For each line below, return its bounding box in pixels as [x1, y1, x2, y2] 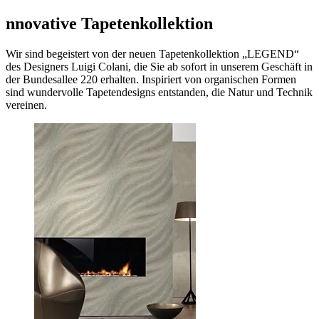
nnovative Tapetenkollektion [6, 14, 213, 33]
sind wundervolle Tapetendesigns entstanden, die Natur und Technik [6, 85, 313, 98]
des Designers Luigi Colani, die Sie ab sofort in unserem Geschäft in [6, 60, 313, 73]
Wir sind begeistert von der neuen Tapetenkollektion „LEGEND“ [6, 47, 299, 60]
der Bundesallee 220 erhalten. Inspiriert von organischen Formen [6, 73, 296, 85]
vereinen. [6, 98, 47, 111]
